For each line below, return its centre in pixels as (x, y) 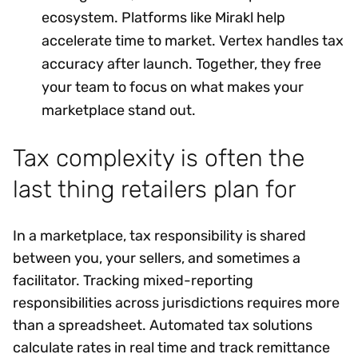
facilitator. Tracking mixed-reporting (133, 280)
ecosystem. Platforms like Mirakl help (163, 18)
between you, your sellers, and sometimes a (157, 258)
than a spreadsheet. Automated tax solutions (163, 325)
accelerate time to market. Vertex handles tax (193, 41)
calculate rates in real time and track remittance (171, 347)
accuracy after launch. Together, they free (181, 64)
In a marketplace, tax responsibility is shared (159, 235)
